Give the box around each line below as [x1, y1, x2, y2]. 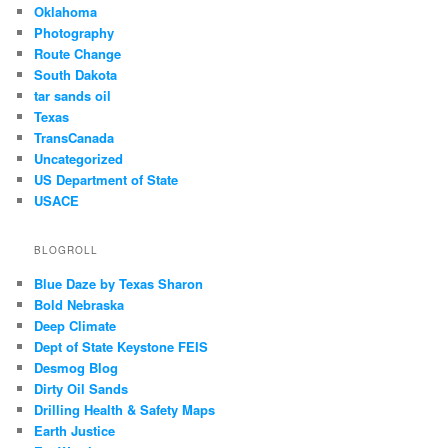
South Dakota [34, 64, 118, 84]
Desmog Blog [34, 358, 119, 378]
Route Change [34, 43, 122, 63]
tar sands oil [34, 85, 112, 105]
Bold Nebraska [34, 295, 125, 315]
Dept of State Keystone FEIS [34, 337, 209, 357]
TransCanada [34, 127, 115, 147]
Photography [34, 22, 115, 42]
